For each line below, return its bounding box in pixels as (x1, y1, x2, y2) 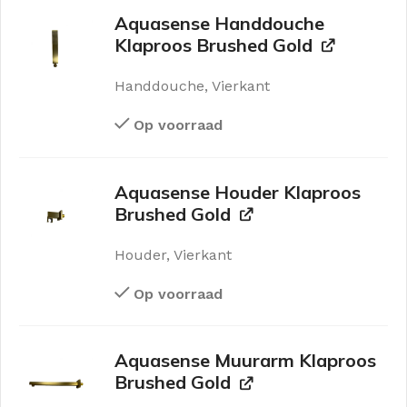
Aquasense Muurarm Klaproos (114, 349, 377, 372)
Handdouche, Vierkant (114, 76, 271, 94)
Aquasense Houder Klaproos (114, 180, 362, 203)
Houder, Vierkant (114, 245, 233, 263)
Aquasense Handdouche (114, 11, 325, 35)
